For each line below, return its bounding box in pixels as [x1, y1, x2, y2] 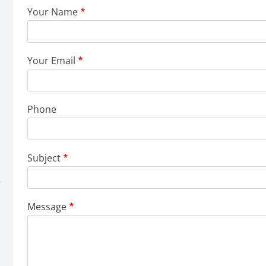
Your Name [27, 5, 78, 18]
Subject [27, 151, 61, 164]
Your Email [27, 54, 75, 67]
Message [27, 200, 66, 213]
